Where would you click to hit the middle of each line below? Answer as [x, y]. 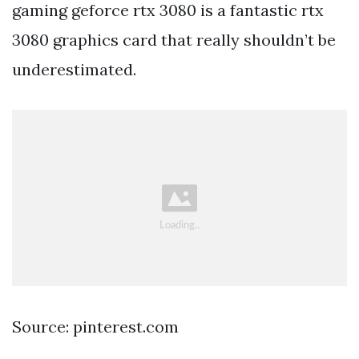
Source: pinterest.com [95, 327]
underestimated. [74, 69]
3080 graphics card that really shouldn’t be [174, 39]
